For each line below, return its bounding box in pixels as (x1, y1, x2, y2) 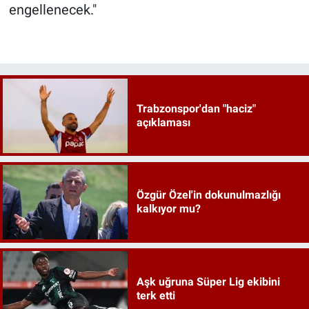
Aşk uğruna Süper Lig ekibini (136, 275, 280, 288)
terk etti (136, 288, 175, 302)
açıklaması (136, 115, 190, 129)
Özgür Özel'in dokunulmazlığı (136, 188, 281, 202)
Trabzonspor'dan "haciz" (136, 101, 256, 115)
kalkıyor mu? (136, 202, 201, 216)
